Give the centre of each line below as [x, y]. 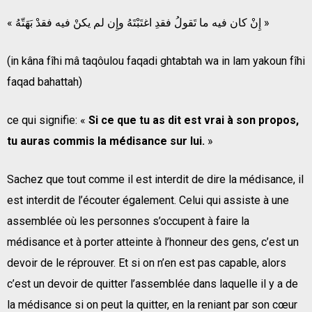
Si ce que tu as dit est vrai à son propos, [194, 120]
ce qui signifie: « [48, 120]
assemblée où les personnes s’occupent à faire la [128, 221]
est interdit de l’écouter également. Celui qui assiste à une [148, 200]
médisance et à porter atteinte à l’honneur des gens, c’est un [153, 242]
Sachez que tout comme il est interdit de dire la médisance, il [155, 179]
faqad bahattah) [45, 81]
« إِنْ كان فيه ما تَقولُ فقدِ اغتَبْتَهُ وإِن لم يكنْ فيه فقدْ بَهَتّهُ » [265, 22]
